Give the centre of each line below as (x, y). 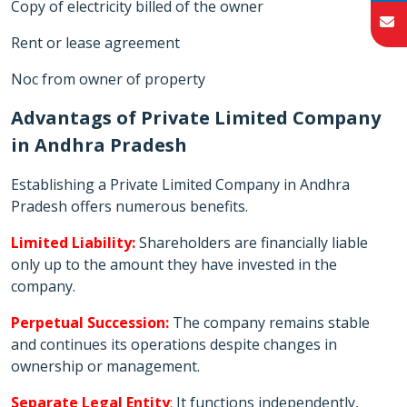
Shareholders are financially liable (252, 243)
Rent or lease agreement (95, 43)
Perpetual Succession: (90, 323)
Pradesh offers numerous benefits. (129, 206)
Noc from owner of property (108, 79)
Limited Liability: (73, 243)
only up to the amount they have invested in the (174, 264)
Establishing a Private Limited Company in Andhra (180, 184)
